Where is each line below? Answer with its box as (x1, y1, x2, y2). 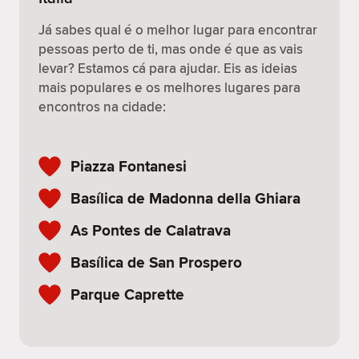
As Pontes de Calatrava (71, 219, 231, 241)
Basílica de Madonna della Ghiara (71, 187, 301, 209)
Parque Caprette (71, 283, 184, 305)
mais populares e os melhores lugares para (38, 78, 301, 97)
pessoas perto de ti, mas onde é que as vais (38, 39, 303, 58)
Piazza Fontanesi (71, 155, 187, 177)
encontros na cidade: (38, 97, 166, 116)
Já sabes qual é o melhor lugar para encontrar (38, 20, 317, 39)
